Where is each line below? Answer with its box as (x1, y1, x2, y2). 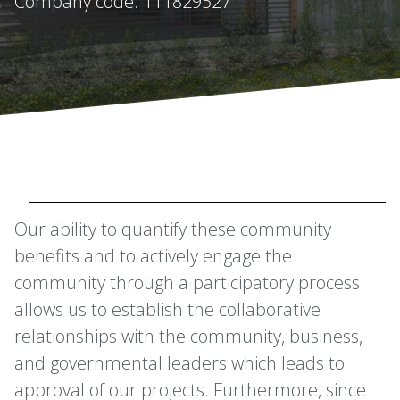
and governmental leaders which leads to (14, 351, 345, 376)
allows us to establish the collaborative (14, 297, 321, 322)
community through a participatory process (14, 271, 360, 296)
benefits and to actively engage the (14, 244, 292, 269)
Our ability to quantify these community (14, 217, 331, 242)
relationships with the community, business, (14, 324, 362, 349)
